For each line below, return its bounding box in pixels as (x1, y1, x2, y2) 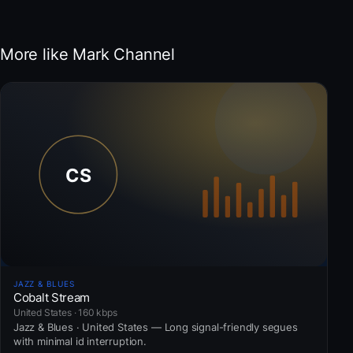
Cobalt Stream (13, 289, 91, 305)
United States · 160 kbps (13, 306, 117, 318)
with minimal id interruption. (13, 334, 147, 347)
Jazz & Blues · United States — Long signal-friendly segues (13, 320, 298, 333)
